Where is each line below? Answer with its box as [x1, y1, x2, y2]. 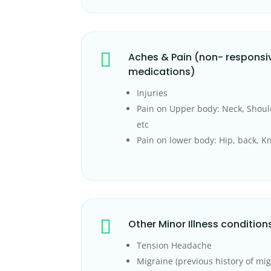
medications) [128, 64, 196, 79]
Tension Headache [137, 240, 212, 252]
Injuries [137, 87, 168, 99]
